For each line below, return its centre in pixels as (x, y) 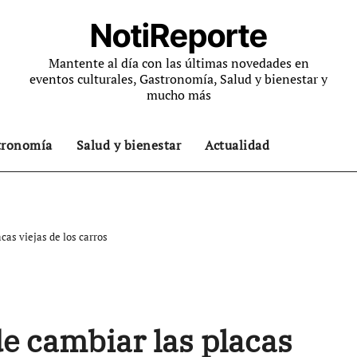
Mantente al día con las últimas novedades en (178, 63)
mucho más (178, 95)
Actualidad (237, 145)
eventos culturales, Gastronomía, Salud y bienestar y (178, 79)
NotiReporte (178, 35)
